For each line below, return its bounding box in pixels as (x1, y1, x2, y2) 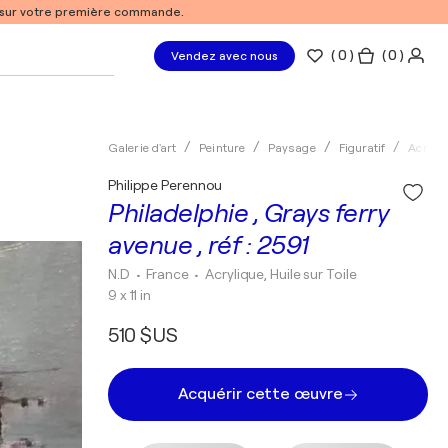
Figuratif (338, 141, 386, 155)
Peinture (199, 141, 246, 155)
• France (135, 266, 192, 282)
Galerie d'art (108, 141, 177, 155)
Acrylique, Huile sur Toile (205, 266, 357, 282)
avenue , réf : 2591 (108, 231, 309, 260)
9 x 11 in (108, 287, 152, 303)
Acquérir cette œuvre (177, 385, 343, 403)
